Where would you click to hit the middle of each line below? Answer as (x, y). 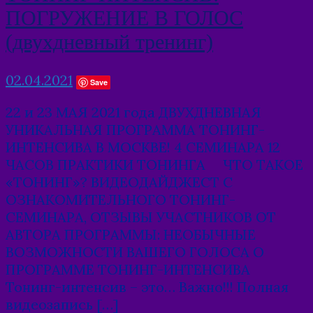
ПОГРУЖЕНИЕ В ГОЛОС (124, 18)
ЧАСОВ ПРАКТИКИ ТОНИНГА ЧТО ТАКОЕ (154, 164)
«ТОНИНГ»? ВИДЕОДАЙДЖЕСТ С (119, 182)
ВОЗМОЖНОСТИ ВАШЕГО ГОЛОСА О (135, 252)
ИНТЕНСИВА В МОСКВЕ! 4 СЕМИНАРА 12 (143, 147)
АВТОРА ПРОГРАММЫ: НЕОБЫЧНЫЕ (131, 234)
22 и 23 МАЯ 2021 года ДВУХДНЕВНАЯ (133, 112)
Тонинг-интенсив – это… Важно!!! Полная (147, 286)
